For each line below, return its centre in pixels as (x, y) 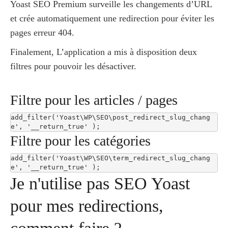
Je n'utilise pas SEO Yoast (100, 183)
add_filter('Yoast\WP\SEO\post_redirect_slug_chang (110, 117)
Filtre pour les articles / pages (94, 100)
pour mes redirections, (87, 206)
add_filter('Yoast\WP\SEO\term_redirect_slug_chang (110, 158)
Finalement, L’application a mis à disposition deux (104, 52)
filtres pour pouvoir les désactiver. (73, 66)
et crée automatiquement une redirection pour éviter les (112, 18)
